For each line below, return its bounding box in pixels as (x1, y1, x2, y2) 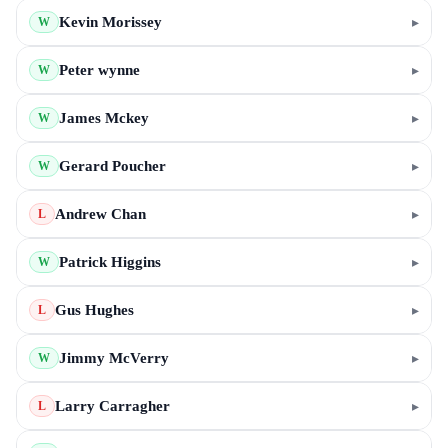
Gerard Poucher (59, 158, 166, 174)
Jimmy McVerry (59, 350, 169, 366)
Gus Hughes (55, 302, 134, 318)
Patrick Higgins (59, 254, 161, 270)
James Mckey (59, 110, 149, 126)
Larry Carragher (55, 398, 170, 414)
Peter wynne (59, 62, 140, 78)
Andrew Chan (55, 206, 146, 222)
